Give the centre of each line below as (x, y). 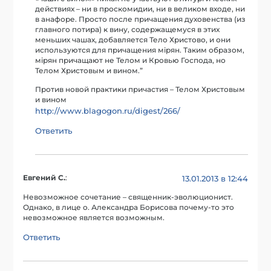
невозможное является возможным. (94, 218)
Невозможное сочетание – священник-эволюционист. (128, 198)
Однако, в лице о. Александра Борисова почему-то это (129, 208)
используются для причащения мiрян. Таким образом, (140, 50)
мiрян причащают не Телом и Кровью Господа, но (131, 60)
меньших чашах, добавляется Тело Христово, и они (133, 40)
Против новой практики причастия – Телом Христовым (140, 89)
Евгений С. (44, 178)
